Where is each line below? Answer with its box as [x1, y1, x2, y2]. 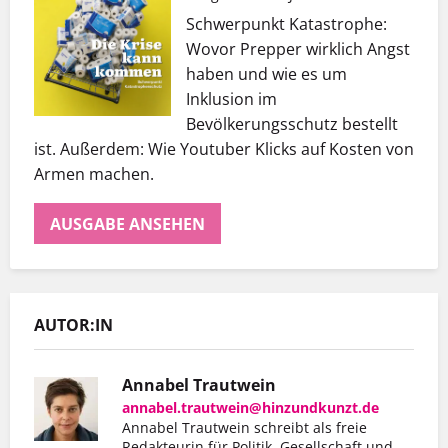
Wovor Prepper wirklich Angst [186, 38, 410, 61]
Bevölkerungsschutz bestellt [186, 113, 398, 136]
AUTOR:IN [34, 314, 113, 337]
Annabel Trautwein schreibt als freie [122, 418, 367, 438]
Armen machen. [34, 163, 154, 186]
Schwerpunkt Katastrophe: [186, 13, 387, 36]
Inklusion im [186, 88, 277, 111]
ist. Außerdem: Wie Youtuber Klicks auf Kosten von [34, 138, 414, 161]
